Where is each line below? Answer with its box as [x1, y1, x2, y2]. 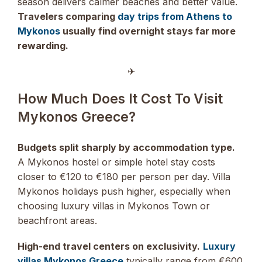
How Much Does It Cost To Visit [18, 90, 223, 107]
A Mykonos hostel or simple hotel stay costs [18, 156, 215, 168]
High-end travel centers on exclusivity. [18, 240, 200, 253]
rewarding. [18, 39, 68, 51]
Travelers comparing [18, 10, 118, 22]
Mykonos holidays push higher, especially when [18, 185, 230, 197]
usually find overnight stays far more [60, 25, 236, 37]
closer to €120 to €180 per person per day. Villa [18, 170, 230, 182]
